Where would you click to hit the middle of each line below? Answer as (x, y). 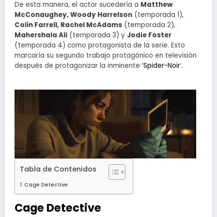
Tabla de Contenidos (58, 169)
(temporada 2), (149, 25)
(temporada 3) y (97, 35)
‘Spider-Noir (161, 66)
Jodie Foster (149, 35)
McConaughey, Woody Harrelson (73, 15)
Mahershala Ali (41, 35)
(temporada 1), (158, 15)
